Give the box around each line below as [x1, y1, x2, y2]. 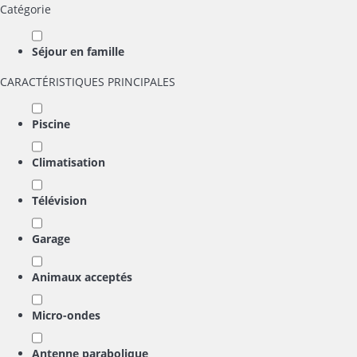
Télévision [32, 193, 87, 208]
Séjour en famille [32, 44, 124, 59]
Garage [32, 231, 70, 246]
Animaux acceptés [32, 269, 132, 284]
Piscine [32, 116, 70, 131]
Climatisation [32, 155, 105, 170]
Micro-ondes [32, 308, 100, 323]
